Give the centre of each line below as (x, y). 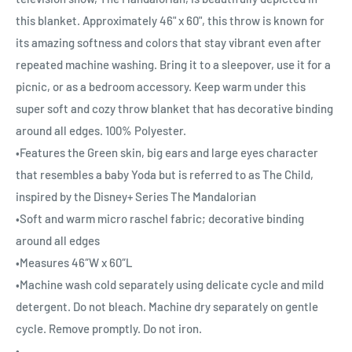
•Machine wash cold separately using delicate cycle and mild (170, 285)
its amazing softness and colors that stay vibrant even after (169, 43)
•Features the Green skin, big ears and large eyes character (167, 153)
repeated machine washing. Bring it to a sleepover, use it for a (173, 65)
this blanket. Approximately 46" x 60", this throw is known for (170, 21)
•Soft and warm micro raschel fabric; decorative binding (160, 219)
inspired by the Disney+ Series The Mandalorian (136, 197)
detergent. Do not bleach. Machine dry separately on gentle (167, 307)
